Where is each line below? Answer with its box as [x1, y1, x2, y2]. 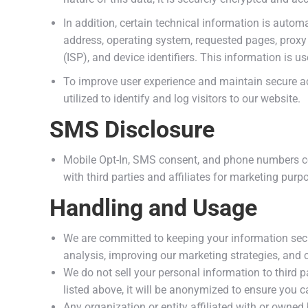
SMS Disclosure [49, 115, 214, 143]
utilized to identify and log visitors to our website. [63, 92, 300, 105]
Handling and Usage [49, 194, 257, 221]
